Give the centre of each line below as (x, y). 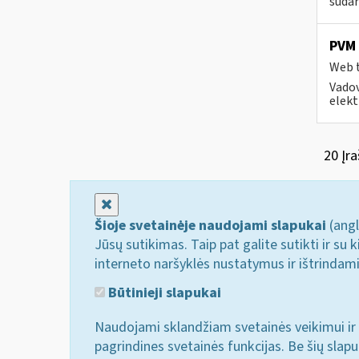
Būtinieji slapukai (163, 292)
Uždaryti (137, 204)
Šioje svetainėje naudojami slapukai (210, 226)
